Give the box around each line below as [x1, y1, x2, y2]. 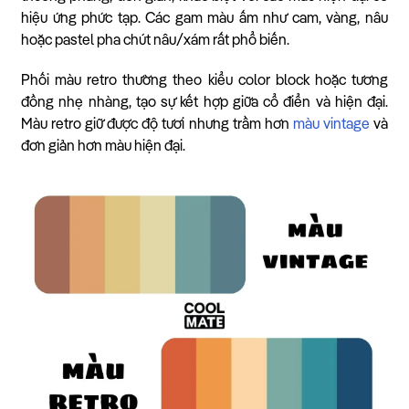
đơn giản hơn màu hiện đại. [21, 140, 185, 155]
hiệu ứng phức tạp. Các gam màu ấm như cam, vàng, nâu [21, 11, 388, 26]
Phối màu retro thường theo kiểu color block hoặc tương [21, 74, 388, 89]
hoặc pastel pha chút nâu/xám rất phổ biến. [21, 33, 289, 48]
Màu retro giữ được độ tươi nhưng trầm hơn [21, 118, 293, 133]
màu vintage [292, 118, 370, 133]
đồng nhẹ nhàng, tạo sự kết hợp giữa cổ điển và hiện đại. [21, 96, 388, 111]
